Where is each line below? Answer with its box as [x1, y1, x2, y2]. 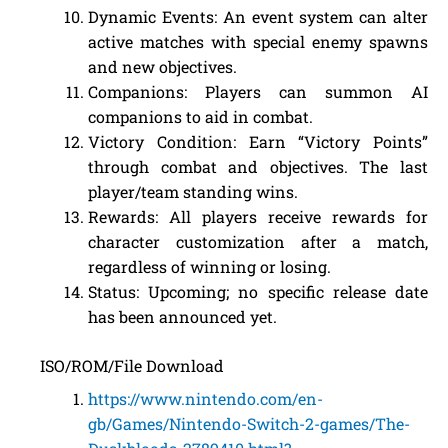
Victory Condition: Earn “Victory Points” [88, 131, 428, 152]
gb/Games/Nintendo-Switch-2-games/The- [88, 413, 410, 434]
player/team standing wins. [88, 181, 298, 202]
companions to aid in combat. [88, 106, 313, 127]
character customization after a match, [88, 231, 428, 252]
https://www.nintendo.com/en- [88, 388, 323, 409]
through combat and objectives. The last [88, 156, 428, 177]
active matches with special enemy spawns [88, 31, 428, 52]
